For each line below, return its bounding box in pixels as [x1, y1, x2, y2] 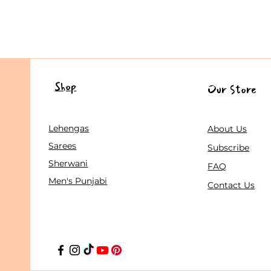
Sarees [48, 140, 77, 151]
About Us [207, 123, 247, 134]
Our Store [207, 80, 257, 98]
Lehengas [48, 122, 90, 134]
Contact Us [207, 179, 255, 191]
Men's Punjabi [48, 175, 108, 186]
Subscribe [207, 142, 250, 153]
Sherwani [48, 157, 88, 169]
